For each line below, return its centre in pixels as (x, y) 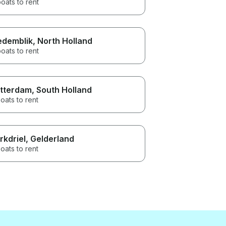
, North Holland (62, 41)
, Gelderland (50, 138)
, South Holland (62, 90)
